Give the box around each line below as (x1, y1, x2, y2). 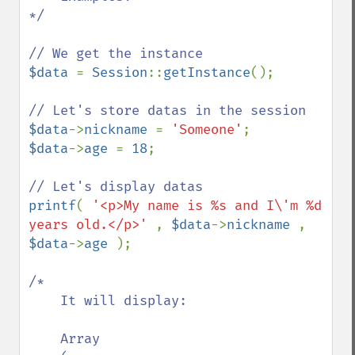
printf (29, 197, 76, 214)
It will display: (29, 292, 60, 309)
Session (92, 64, 147, 81)
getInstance (163, 64, 250, 81)
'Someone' (171, 121, 242, 138)
